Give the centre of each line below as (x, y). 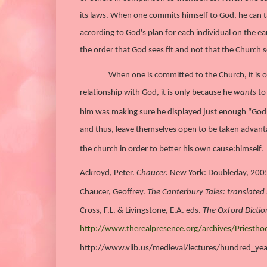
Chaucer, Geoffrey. (114, 192)
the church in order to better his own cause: (158, 149)
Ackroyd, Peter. (108, 173)
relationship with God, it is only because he (157, 92)
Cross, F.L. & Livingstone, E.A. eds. (141, 210)
